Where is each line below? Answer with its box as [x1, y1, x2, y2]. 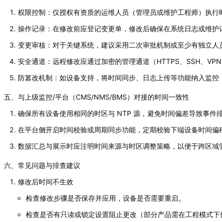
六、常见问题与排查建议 [4, 161, 80, 169]
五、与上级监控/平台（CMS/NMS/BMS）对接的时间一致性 [4, 92, 189, 101]
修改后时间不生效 [18, 177, 73, 186]
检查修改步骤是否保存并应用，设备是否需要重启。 [26, 193, 186, 202]
